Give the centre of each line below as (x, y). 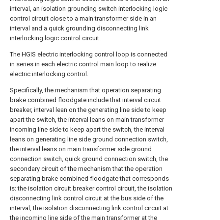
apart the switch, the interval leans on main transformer (87, 119)
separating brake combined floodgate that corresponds (89, 178)
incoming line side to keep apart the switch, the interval (87, 129)
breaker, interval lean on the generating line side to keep (88, 110)
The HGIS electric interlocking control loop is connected (89, 54)
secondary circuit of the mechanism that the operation (86, 168)
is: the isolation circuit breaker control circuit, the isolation (91, 188)
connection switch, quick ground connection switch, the (89, 159)
